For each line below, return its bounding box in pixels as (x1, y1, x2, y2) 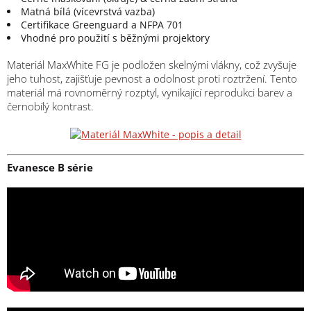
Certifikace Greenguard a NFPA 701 (21, 18, 183, 32)
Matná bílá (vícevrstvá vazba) (21, 5, 155, 19)
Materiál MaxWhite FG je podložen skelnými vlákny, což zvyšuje (7, 58, 296, 72)
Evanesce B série (7, 160, 93, 175)
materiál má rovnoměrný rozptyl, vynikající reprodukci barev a (7, 85, 292, 100)
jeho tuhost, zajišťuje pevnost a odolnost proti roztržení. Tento (7, 72, 297, 86)
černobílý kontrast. (7, 99, 94, 114)
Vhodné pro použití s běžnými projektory (21, 31, 210, 45)
